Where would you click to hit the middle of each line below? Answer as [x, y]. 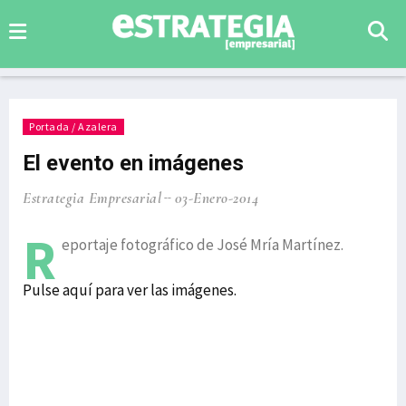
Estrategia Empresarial [92, 198]
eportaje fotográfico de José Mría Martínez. [203, 245]
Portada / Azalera [73, 126]
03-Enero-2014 [216, 198]
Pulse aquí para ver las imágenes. [130, 290]
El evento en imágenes [133, 163]
